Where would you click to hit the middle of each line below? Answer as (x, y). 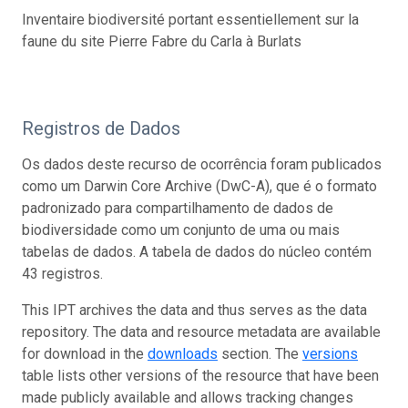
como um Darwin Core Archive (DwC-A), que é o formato (199, 186)
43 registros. (62, 273)
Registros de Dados (101, 128)
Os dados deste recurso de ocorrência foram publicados (202, 164)
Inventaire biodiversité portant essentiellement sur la (190, 19)
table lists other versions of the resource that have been (200, 375)
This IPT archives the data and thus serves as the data (194, 310)
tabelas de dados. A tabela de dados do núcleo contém (197, 251)
